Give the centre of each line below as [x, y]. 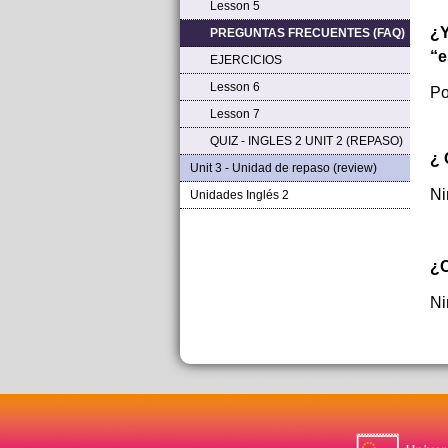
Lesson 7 [234, 114]
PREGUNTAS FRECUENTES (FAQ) [307, 33]
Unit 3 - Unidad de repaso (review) [283, 168]
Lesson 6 [234, 87]
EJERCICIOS [245, 60]
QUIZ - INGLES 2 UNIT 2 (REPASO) [306, 141]
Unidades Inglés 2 [239, 195]
